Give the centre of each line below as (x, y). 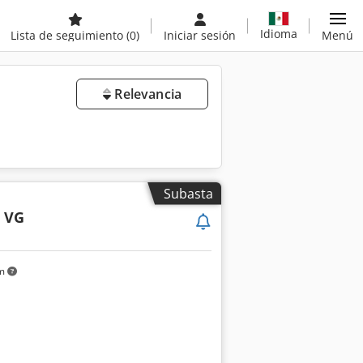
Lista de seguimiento (68, 35)
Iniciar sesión (200, 35)
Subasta (188, 193)
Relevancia (146, 94)
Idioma (279, 33)
